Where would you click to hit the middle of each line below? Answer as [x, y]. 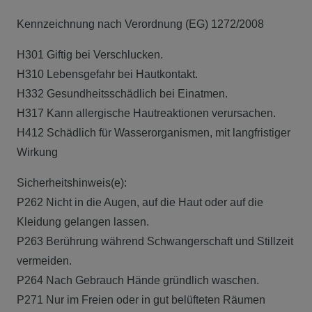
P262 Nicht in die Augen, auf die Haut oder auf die [140, 202]
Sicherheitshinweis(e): [72, 182]
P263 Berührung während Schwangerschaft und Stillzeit [155, 241]
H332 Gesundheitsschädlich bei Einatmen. [122, 93]
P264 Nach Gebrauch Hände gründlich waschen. [138, 280]
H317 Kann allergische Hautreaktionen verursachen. [146, 113]
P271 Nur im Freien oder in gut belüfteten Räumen [141, 299]
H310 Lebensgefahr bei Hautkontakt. [107, 74]
